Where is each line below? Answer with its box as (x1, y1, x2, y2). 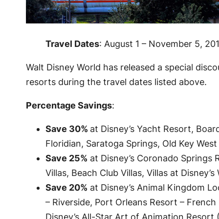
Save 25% (45, 153, 88, 164)
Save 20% (45, 182, 88, 193)
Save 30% (45, 124, 90, 134)
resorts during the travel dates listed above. (25, 77, 207, 88)
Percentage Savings (25, 100, 112, 111)
